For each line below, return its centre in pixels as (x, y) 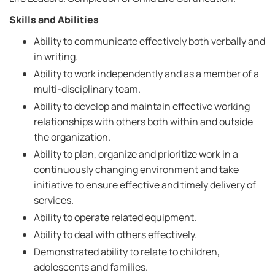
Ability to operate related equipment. (115, 217)
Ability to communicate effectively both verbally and (149, 41)
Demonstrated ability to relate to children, (127, 252)
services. (54, 200)
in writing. (56, 56)
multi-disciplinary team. (87, 89)
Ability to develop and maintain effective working (142, 106)
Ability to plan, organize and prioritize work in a (136, 154)
